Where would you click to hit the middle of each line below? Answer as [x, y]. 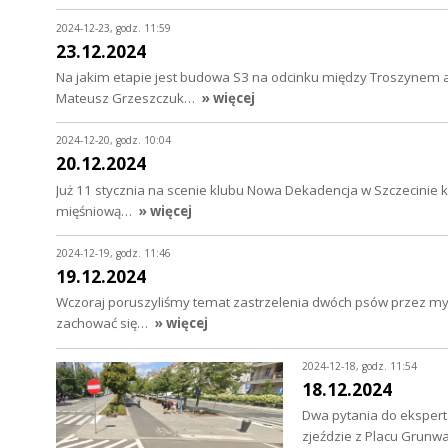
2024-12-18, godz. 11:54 [359, 365]
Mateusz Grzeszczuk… [127, 97]
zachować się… [103, 323]
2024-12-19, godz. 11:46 [113, 253]
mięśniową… [95, 210]
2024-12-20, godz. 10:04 [113, 140]
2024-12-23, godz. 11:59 [113, 27]
